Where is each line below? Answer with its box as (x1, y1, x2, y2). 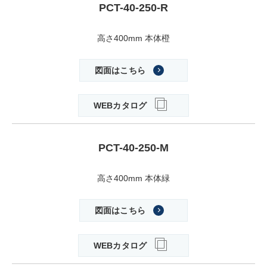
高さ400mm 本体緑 (97, 173, 170, 184)
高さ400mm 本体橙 (97, 33, 170, 44)
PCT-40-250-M (98, 142, 169, 154)
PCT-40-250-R (99, 2, 168, 14)
